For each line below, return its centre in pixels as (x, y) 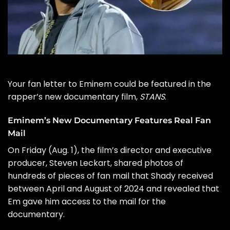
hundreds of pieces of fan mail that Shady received (110, 176)
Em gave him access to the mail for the (87, 201)
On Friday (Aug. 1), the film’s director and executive (110, 150)
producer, (28, 163)
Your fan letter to (43, 84)
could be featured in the (161, 84)
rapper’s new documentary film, (74, 97)
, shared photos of (147, 163)
